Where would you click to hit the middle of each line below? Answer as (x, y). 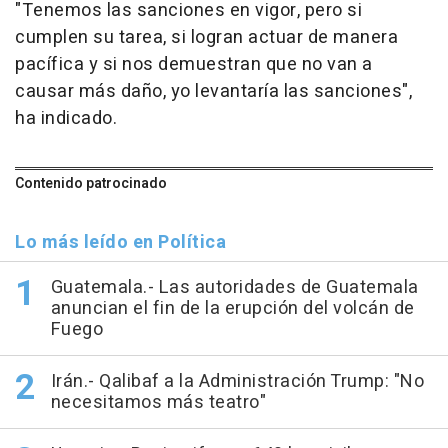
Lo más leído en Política (120, 243)
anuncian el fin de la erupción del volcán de (232, 309)
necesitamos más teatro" (158, 403)
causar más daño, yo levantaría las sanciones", (213, 92)
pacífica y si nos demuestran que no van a (194, 65)
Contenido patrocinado (91, 184)
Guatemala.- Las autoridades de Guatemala (234, 288)
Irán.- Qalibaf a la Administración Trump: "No (237, 382)
